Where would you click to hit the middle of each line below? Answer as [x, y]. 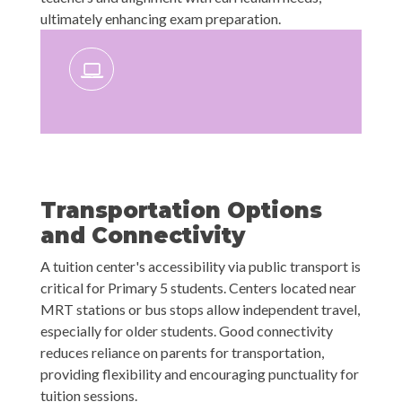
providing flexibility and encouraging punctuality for [200, 374]
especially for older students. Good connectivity [187, 331]
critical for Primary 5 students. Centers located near [198, 288]
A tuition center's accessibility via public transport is [201, 267]
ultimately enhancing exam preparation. [161, 18]
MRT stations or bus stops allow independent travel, [200, 310]
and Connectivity [143, 236]
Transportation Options [181, 211]
